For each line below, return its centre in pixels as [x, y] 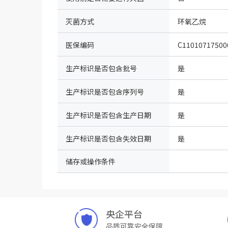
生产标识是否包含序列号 [105, 91]
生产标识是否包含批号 [101, 68]
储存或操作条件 [91, 161]
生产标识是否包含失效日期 [108, 138]
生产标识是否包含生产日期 [108, 115]
